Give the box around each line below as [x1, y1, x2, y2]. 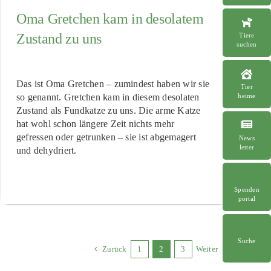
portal [238, 195, 256, 202]
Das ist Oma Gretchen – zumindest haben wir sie [16, 78, 210, 89]
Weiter [195, 244, 218, 253]
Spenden [234, 186, 260, 193]
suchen [237, 41, 257, 48]
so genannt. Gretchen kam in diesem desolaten [16, 91, 200, 102]
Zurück [102, 244, 127, 253]
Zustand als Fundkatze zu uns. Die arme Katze [16, 105, 201, 116]
